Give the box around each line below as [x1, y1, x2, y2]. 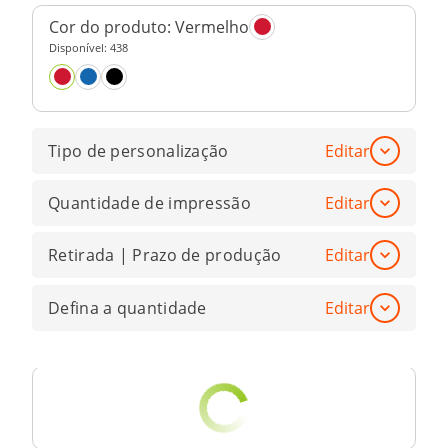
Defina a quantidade [48, 296, 207, 319]
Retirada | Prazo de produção [48, 244, 282, 267]
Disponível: [49, 39, 110, 55]
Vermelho [175, 15, 249, 38]
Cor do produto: [49, 15, 175, 38]
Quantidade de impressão [48, 192, 251, 214]
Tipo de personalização [48, 139, 229, 162]
